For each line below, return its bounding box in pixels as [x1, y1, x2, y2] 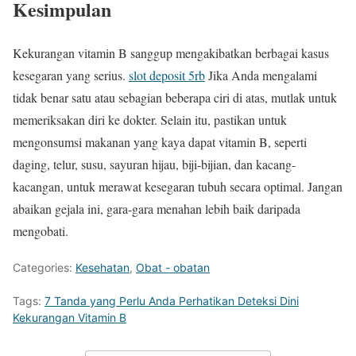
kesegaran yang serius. [13, 66, 129, 83]
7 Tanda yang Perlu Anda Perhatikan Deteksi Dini [44, 293, 299, 308]
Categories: [13, 260, 75, 274]
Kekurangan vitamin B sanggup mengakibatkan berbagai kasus [13, 44, 329, 61]
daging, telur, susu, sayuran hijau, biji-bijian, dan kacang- [13, 155, 296, 172]
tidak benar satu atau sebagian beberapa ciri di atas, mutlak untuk [13, 88, 337, 106]
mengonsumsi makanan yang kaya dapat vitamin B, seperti [13, 133, 307, 150]
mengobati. [13, 222, 68, 239]
